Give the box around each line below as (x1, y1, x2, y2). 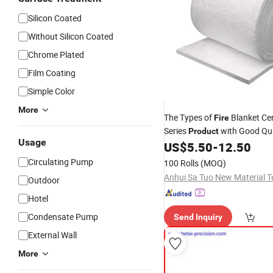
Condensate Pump (28, 211, 98, 222)
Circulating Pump (28, 156, 93, 168)
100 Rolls (164, 157, 199, 169)
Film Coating (28, 67, 76, 79)
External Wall (28, 229, 77, 241)
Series (164, 125, 188, 136)
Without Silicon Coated (28, 30, 113, 42)
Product (188, 126, 219, 136)
